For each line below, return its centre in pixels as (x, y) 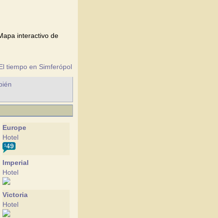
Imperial (16, 163)
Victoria (15, 195)
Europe (14, 127)
